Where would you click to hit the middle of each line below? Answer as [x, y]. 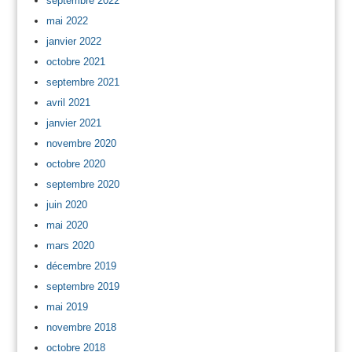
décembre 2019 [81, 266]
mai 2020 [67, 225]
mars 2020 [70, 245]
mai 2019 [67, 306]
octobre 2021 [75, 61]
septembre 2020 [82, 184]
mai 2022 [67, 20]
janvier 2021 [73, 123]
